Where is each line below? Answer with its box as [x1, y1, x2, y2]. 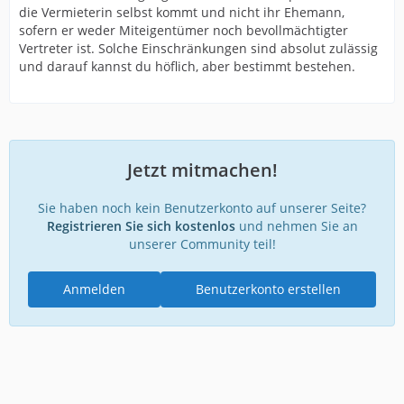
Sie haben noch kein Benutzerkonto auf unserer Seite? [38, 199, 366, 216]
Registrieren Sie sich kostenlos [46, 217, 235, 234]
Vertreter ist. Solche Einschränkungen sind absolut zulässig [19, 40, 378, 57]
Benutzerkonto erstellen [196, 280, 341, 298]
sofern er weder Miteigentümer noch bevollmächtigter [19, 22, 348, 39]
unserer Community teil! [128, 235, 276, 252]
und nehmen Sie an [234, 217, 358, 234]
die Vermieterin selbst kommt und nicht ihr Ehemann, [19, 4, 344, 21]
